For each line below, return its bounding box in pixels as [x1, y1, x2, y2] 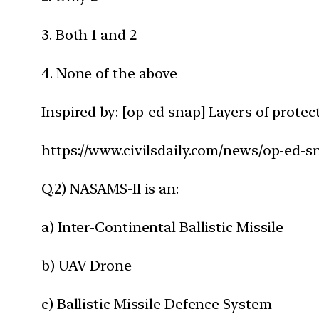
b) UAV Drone [41, 256, 132, 274]
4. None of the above [41, 64, 177, 82]
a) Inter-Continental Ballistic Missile [41, 218, 284, 236]
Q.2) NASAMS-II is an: [41, 179, 179, 197]
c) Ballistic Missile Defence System [41, 295, 272, 313]
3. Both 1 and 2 [41, 26, 137, 43]
